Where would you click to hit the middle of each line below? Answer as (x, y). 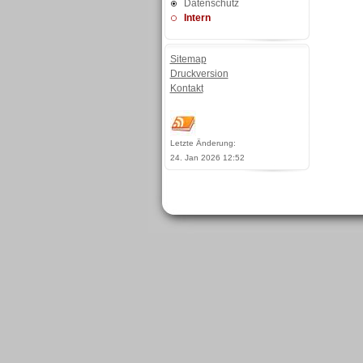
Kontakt (186, 88)
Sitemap (188, 59)
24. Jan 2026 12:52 (207, 158)
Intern (197, 18)
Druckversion (199, 74)
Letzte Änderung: (203, 143)
